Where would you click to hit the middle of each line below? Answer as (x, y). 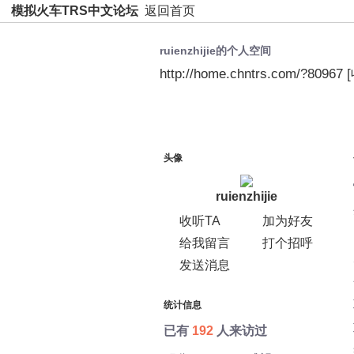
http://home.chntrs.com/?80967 (251, 73)
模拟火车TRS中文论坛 (75, 11)
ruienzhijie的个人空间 (215, 51)
